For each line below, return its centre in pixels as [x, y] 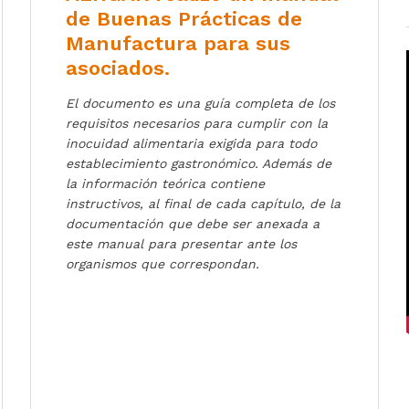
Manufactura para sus [178, 44]
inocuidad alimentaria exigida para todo [192, 144]
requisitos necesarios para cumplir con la [197, 124]
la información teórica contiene [166, 184]
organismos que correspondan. [163, 264]
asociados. [118, 68]
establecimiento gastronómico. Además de [199, 164]
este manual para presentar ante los [182, 244]
